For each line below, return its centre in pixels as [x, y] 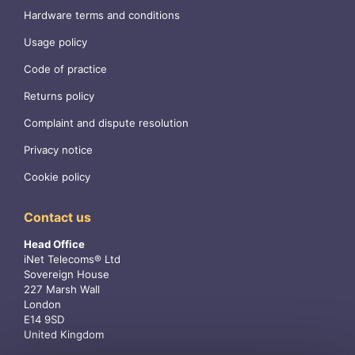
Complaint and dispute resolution [106, 123]
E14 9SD [44, 320]
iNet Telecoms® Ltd [72, 260]
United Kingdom [64, 335]
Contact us [57, 218]
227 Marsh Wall [62, 290]
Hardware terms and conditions [102, 15]
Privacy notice [58, 150]
